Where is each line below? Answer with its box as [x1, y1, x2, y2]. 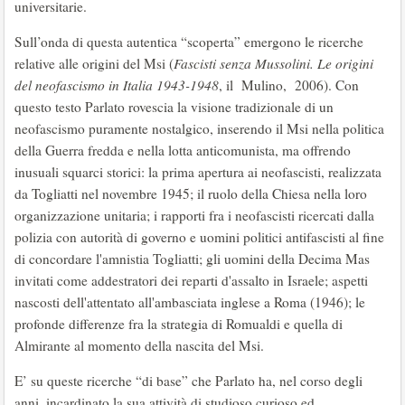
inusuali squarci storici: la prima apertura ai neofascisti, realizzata [14, 163, 381, 182]
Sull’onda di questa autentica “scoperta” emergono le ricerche [14, 33, 363, 52]
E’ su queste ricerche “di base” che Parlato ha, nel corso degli [14, 372, 363, 391]
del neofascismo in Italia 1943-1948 [14, 76, 219, 95]
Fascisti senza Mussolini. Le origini [174, 54, 373, 73]
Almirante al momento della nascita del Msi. [14, 336, 264, 355]
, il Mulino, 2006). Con [219, 76, 359, 95]
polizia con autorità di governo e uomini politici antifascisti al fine [14, 228, 384, 247]
